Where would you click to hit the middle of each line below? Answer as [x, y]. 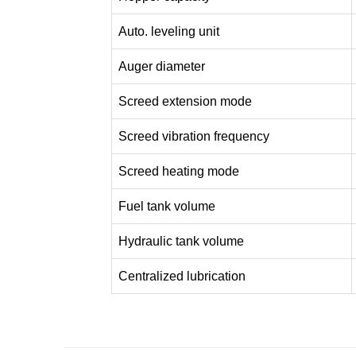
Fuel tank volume [167, 207]
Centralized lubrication [182, 277]
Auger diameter [162, 67]
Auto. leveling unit [169, 32]
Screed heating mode [179, 172]
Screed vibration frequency [194, 137]
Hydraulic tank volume [181, 242]
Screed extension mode [185, 102]
